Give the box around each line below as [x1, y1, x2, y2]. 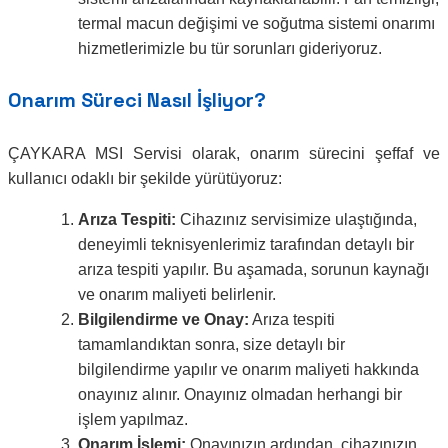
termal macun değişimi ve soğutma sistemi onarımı [78, 14, 435, 32]
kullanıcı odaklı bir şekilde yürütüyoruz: [8, 169, 282, 187]
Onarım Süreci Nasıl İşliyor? [8, 86, 266, 113]
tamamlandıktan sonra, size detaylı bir [78, 335, 345, 353]
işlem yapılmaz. [78, 410, 188, 428]
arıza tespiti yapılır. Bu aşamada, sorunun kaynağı [78, 260, 429, 278]
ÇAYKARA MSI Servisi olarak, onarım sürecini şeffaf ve [8, 144, 440, 162]
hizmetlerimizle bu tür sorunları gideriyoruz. [78, 39, 382, 57]
